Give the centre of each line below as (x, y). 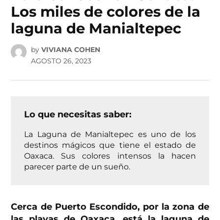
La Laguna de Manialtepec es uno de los (110, 134)
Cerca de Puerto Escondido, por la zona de (110, 206)
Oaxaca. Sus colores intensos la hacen (110, 155)
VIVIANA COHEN (70, 49)
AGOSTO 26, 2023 (61, 61)
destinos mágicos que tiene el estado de (110, 145)
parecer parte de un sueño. (77, 166)
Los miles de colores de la (106, 12)
